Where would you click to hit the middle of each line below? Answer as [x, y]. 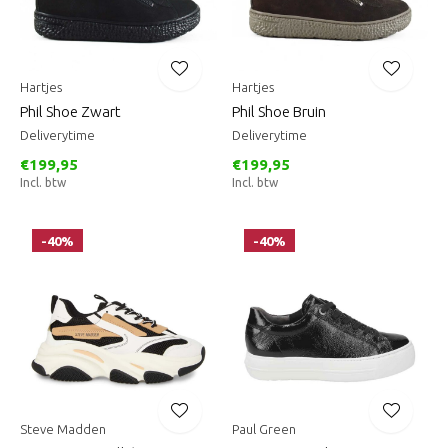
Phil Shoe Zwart [70, 111]
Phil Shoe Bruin [278, 111]
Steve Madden [63, 429]
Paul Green [263, 429]
